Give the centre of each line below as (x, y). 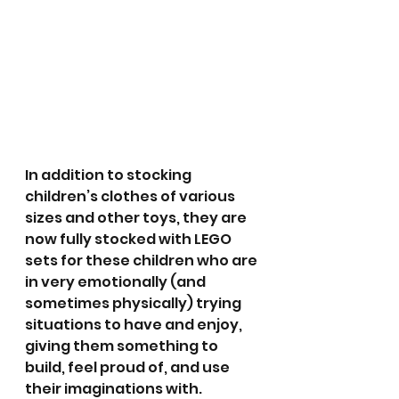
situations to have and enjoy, (135, 325)
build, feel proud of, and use (129, 368)
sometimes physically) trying (134, 304)
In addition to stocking (110, 175)
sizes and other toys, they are (137, 218)
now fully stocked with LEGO (130, 240)
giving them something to (123, 346)
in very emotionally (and (117, 282)
